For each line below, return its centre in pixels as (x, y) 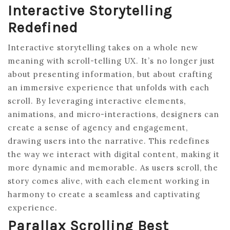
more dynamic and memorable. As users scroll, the (113, 168)
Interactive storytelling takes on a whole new (103, 47)
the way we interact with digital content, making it (114, 154)
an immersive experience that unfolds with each (109, 88)
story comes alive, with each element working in (109, 181)
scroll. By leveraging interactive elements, (97, 101)
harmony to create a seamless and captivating (104, 194)
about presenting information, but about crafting (110, 74)
